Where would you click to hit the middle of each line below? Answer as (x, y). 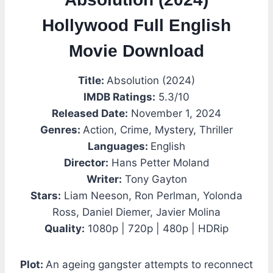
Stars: (46, 195)
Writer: (104, 179)
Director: (86, 162)
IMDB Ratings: (119, 97)
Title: (92, 80)
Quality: (65, 228)
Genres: (62, 129)
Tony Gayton (154, 179)
